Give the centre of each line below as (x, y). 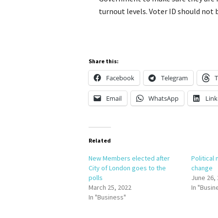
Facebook (120, 78)
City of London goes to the (127, 168)
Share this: (104, 61)
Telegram (174, 78)
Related (100, 140)
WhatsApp (163, 98)
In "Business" (107, 197)
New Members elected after (129, 158)
